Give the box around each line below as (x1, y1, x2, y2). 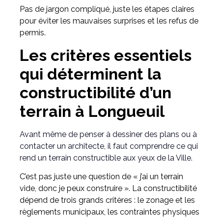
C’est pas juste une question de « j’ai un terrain (20, 171, 183, 181)
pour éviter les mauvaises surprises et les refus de (20, 16, 198, 26)
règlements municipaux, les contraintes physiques (20, 207, 199, 217)
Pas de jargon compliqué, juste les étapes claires (20, 4, 194, 14)
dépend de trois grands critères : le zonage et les (20, 195, 195, 205)
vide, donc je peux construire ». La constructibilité (20, 183, 197, 193)
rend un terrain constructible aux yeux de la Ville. (20, 153, 192, 163)
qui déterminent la (20, 64, 162, 83)
